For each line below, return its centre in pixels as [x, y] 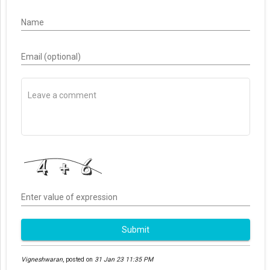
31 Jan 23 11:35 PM [124, 260]
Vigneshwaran [42, 260]
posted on [79, 260]
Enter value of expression [69, 197]
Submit [136, 229]
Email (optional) [51, 56]
